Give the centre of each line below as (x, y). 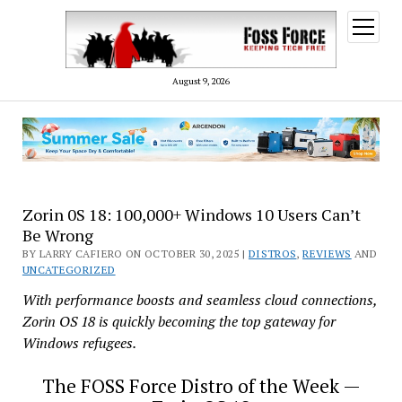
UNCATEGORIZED (69, 270)
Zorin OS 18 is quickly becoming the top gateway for (179, 322)
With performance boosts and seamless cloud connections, (199, 300)
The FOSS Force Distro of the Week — (201, 386)
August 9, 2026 (201, 81)
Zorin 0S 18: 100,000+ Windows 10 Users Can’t (191, 215)
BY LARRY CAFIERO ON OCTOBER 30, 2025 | (135, 254)
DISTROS (272, 254)
